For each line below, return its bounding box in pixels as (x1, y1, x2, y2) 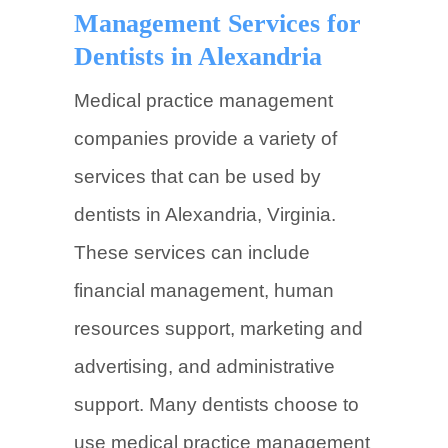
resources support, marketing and (74, 318, 363, 339)
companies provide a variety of (74, 128, 337, 149)
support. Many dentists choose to (74, 394, 359, 415)
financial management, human (74, 280, 334, 301)
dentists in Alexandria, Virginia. (74, 204, 336, 225)
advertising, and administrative (74, 356, 335, 377)
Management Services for (74, 9, 361, 38)
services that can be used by (74, 166, 321, 187)
